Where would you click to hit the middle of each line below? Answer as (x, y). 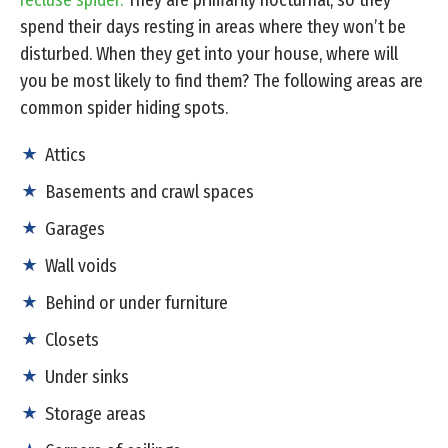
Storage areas (95, 414)
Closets (72, 340)
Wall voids (81, 266)
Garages (75, 229)
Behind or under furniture (136, 303)
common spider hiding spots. (124, 108)
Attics (65, 155)
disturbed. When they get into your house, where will (209, 54)
